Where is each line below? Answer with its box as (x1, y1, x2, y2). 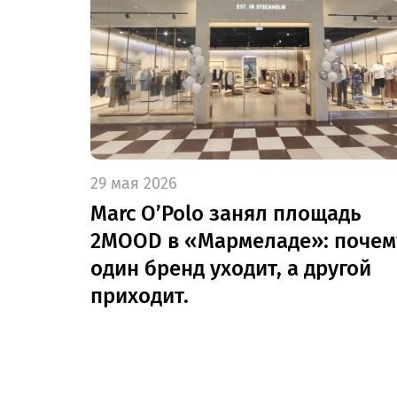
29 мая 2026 (90, 173, 177, 193)
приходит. (90, 283, 189, 308)
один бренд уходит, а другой (90, 255, 371, 281)
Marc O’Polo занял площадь (90, 200, 361, 226)
